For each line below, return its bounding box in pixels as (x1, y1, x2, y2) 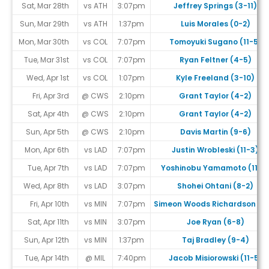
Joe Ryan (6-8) (186, 217, 244, 228)
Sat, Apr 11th (28, 217, 69, 228)
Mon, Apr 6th (25, 145, 69, 156)
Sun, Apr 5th (26, 127, 69, 138)
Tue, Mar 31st (24, 55, 69, 65)
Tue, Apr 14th (25, 253, 69, 264)
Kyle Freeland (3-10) (176, 73, 255, 83)
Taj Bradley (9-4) (181, 235, 249, 246)
